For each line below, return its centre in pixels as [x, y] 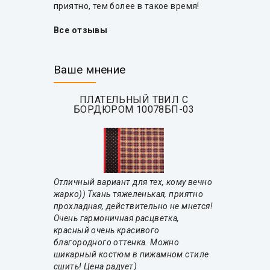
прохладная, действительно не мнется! [133, 206]
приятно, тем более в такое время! [127, 6]
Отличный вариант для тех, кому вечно [133, 182]
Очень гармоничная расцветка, [117, 218]
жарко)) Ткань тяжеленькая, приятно [129, 194]
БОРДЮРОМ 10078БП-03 [134, 110]
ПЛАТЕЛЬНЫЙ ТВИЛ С [134, 100]
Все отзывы [81, 30]
